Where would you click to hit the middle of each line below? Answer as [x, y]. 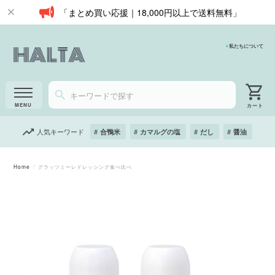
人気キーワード [60, 131]
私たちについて [246, 46]
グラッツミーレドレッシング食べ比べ [85, 166]
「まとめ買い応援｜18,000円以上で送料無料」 [150, 12]
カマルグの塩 [160, 131]
